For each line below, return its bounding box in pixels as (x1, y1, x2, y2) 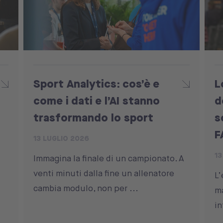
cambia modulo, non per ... (33, 182, 139, 194)
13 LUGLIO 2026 (33, 133, 90, 143)
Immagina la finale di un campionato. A (33, 152, 185, 164)
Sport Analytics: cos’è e (33, 75, 160, 91)
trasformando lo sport (33, 109, 154, 125)
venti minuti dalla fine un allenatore (33, 167, 175, 179)
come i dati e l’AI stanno (33, 92, 160, 108)
